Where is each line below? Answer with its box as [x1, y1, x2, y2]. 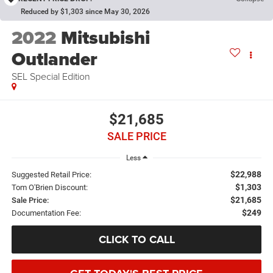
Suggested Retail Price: [11, 169, 91, 179]
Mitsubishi [60, 24, 150, 52]
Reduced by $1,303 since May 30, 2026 [21, 7, 150, 16]
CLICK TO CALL [98, 231, 175, 247]
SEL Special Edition [11, 69, 90, 83]
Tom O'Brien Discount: [11, 182, 88, 192]
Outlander [11, 46, 97, 73]
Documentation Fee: [11, 208, 81, 218]
